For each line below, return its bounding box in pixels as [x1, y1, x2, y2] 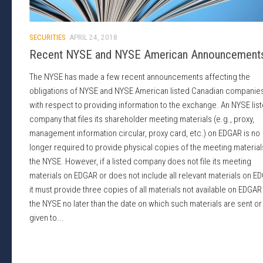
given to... [29, 213, 64, 224]
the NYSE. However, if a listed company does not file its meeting [29, 156, 251, 167]
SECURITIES [29, 32, 66, 42]
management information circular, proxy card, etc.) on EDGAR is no [29, 128, 260, 139]
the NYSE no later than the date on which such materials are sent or [29, 198, 262, 210]
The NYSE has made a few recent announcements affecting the [29, 72, 250, 83]
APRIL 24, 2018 [69, 32, 117, 42]
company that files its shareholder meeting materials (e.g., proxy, [29, 114, 254, 125]
